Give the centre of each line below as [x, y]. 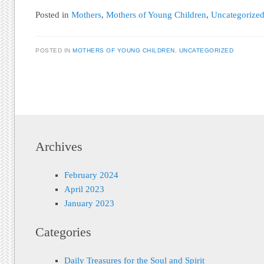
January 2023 [89, 204]
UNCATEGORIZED [206, 51]
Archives [59, 147]
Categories [64, 232]
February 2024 [91, 175]
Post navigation [87, 95]
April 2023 [84, 189]
